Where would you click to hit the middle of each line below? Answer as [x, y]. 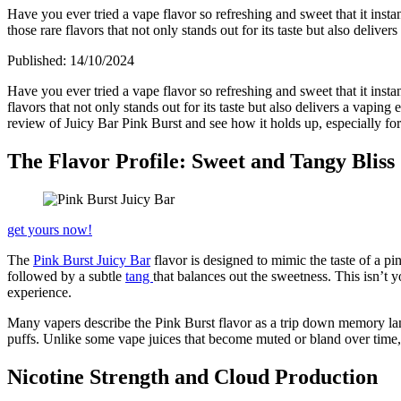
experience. [39, 292]
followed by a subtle [66, 276]
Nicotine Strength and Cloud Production [192, 376]
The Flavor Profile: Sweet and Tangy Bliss [201, 161]
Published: [38, 60]
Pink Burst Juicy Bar [92, 260]
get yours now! [50, 229]
